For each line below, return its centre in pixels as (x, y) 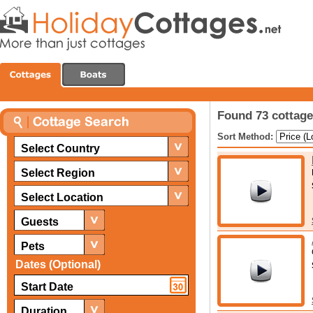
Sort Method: (247, 137)
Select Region (58, 173)
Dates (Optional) (58, 264)
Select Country (60, 148)
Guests (40, 222)
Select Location (62, 197)
